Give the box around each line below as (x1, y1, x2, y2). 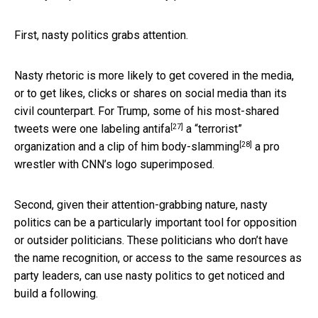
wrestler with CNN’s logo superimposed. (14, 158, 214, 172)
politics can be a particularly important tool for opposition (14, 216, 297, 230)
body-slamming (162, 140, 239, 154)
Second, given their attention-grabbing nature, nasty (14, 198, 268, 212)
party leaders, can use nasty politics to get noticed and (14, 269, 285, 283)
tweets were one (14, 122, 101, 136)
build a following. (14, 287, 98, 301)
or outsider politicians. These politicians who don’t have (14, 234, 288, 248)
